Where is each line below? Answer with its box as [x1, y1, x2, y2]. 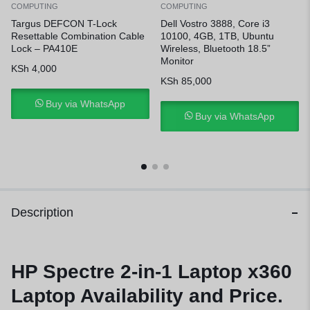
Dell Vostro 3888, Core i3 [161, 18, 270, 30]
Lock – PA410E [11, 43, 77, 55]
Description [11, 206, 73, 220]
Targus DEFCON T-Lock [11, 18, 117, 30]
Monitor [161, 55, 194, 67]
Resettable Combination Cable [11, 30, 145, 42]
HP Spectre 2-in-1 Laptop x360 [11, 261, 292, 283]
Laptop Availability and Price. [11, 285, 283, 307]
